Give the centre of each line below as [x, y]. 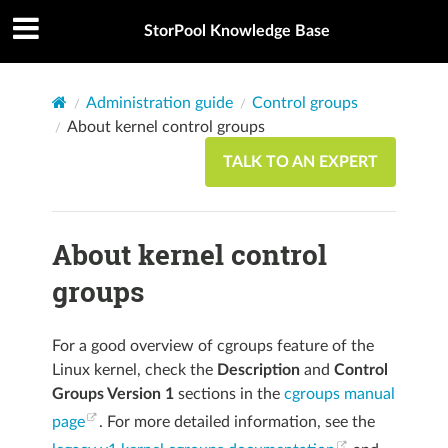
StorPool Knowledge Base [237, 31]
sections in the [228, 393]
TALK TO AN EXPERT [301, 161]
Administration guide [159, 102]
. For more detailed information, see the [236, 422]
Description [258, 369]
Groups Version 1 [112, 393]
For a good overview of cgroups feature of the [212, 345]
